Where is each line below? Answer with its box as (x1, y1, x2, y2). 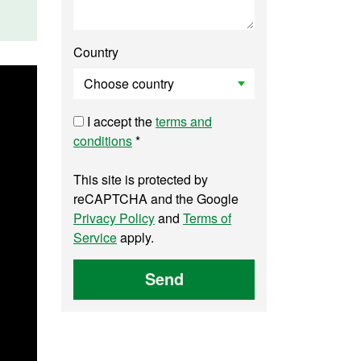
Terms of (183, 209, 231, 227)
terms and (156, 112, 212, 131)
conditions (73, 131, 132, 150)
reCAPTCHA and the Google (73, 189, 239, 208)
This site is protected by (73, 170, 208, 189)
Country (73, 43, 118, 61)
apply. (117, 228, 154, 247)
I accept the (84, 112, 156, 131)
